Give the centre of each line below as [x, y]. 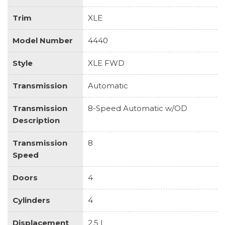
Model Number [43, 40]
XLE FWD [106, 63]
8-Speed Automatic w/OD [138, 108]
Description [36, 120]
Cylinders [31, 200]
